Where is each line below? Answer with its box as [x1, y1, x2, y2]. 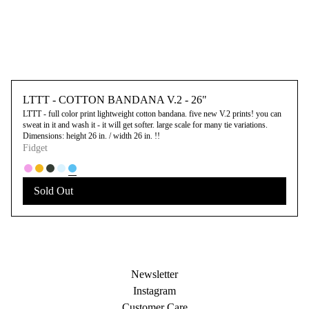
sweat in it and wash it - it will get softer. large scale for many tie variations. [23, 120, 268, 130]
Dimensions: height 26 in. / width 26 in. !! [23, 131, 160, 141]
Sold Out [34, 185, 73, 197]
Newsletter [131, 268, 178, 280]
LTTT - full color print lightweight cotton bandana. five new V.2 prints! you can [23, 109, 281, 119]
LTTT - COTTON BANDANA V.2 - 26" [23, 94, 207, 106]
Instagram [133, 285, 176, 297]
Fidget [23, 143, 48, 153]
